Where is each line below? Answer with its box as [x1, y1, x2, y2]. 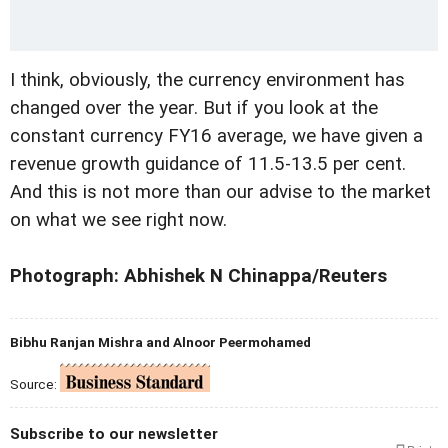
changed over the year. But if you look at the [10, 96, 378, 119]
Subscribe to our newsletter [10, 424, 218, 443]
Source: [10, 375, 60, 392]
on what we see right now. [10, 208, 227, 231]
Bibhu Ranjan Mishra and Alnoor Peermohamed [10, 333, 311, 350]
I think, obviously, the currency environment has [10, 68, 405, 91]
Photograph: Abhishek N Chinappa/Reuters [10, 264, 387, 287]
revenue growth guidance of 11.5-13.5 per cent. [10, 152, 406, 175]
